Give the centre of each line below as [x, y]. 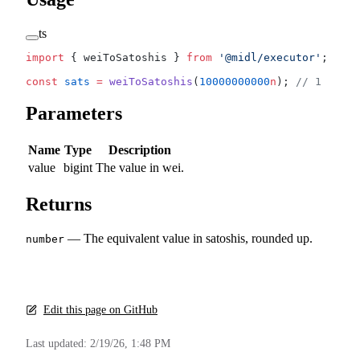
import [45, 57]
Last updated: [58, 344]
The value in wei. [140, 168]
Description [140, 150]
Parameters [76, 114]
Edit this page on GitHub [100, 310]
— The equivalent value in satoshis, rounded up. [188, 239]
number [45, 239]
